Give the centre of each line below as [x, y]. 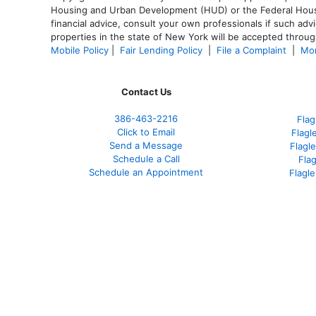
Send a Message [146, 145]
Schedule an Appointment [146, 172]
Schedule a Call [146, 158]
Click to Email [146, 132]
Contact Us [146, 91]
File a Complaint [253, 50]
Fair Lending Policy [161, 50]
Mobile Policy [80, 50]
